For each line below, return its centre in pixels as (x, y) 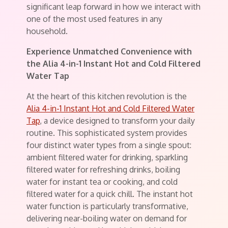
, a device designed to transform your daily (117, 121)
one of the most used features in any (94, 19)
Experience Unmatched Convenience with (109, 51)
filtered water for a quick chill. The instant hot (110, 194)
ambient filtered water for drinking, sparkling (107, 157)
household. (47, 31)
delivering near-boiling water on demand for (107, 218)
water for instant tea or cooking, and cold (102, 182)
